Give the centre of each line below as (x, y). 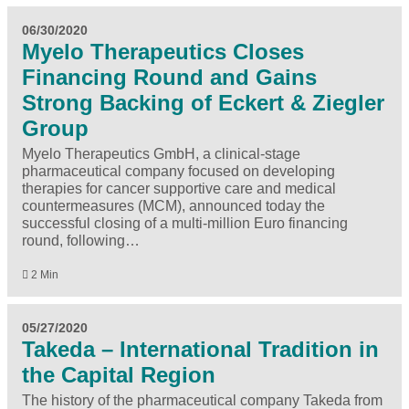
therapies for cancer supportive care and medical (179, 188)
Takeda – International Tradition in (200, 349)
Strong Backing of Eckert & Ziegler (203, 102)
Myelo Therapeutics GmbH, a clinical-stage (161, 153)
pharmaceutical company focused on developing (178, 171)
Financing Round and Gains (169, 77)
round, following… (81, 240)
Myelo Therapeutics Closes (163, 51)
